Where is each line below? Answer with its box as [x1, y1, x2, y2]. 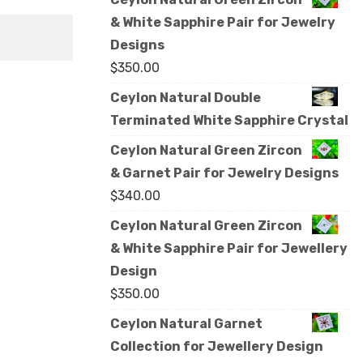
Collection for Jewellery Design [110, 339, 323, 355]
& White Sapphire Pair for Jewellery [110, 241, 348, 257]
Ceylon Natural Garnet [110, 316, 263, 332]
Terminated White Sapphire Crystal [110, 113, 348, 129]
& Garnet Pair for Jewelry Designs [110, 165, 339, 181]
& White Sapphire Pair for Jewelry [110, 15, 335, 31]
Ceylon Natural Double [110, 90, 261, 106]
